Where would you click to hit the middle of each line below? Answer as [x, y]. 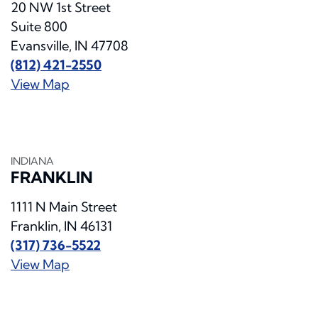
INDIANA [32, 161]
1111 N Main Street [64, 207]
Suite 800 [39, 27]
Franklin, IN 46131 [61, 226]
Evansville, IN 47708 [70, 46]
